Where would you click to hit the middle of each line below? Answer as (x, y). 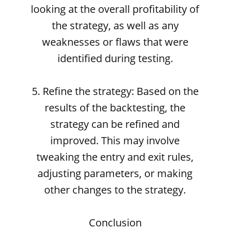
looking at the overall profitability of (115, 9)
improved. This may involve (115, 140)
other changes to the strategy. (115, 190)
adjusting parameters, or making (115, 173)
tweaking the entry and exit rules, (115, 157)
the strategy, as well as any (115, 25)
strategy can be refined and (115, 124)
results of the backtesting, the (115, 108)
